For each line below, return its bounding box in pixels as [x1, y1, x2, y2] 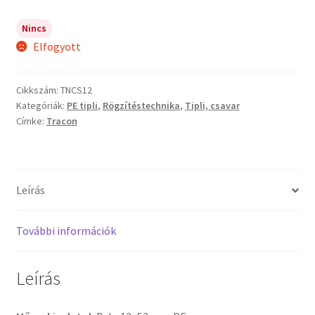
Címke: [15, 115, 46, 128]
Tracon [46, 115, 77, 128]
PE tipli [66, 99, 98, 112]
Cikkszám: [15, 84, 60, 97]
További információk [15, 224, 116, 238]
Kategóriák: [15, 99, 67, 112]
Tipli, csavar [184, 99, 240, 112]
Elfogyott [33, 39, 82, 54]
